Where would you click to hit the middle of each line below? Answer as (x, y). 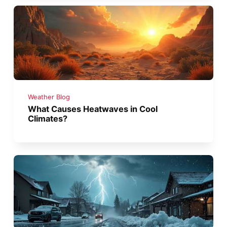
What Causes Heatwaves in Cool (93, 109)
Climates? (48, 119)
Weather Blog (49, 97)
